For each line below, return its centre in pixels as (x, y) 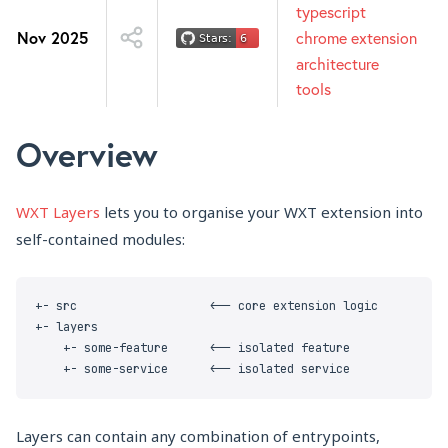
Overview (87, 153)
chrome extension (356, 37)
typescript (330, 12)
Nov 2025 (52, 37)
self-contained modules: (100, 238)
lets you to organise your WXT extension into (261, 211)
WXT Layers (58, 211)
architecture (337, 63)
